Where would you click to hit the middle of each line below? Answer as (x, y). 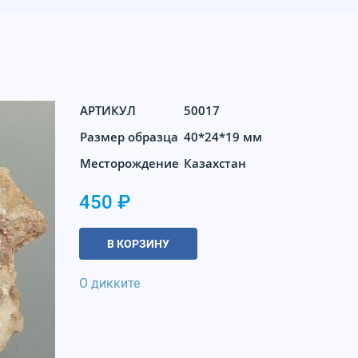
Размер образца (129, 137)
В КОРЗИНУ (138, 243)
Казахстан (215, 163)
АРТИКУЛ (108, 111)
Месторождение (129, 163)
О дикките (109, 284)
